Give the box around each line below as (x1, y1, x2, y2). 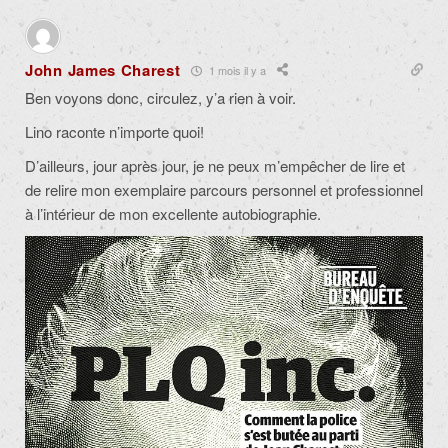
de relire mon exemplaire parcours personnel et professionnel (25, 179, 423, 201)
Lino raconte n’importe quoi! (25, 121, 204, 143)
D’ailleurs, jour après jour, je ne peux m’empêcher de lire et (25, 155, 405, 177)
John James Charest (25, 59, 181, 82)
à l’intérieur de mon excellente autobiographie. (25, 203, 321, 225)
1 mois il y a (205, 61, 266, 78)
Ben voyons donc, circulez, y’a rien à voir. (25, 87, 296, 109)
